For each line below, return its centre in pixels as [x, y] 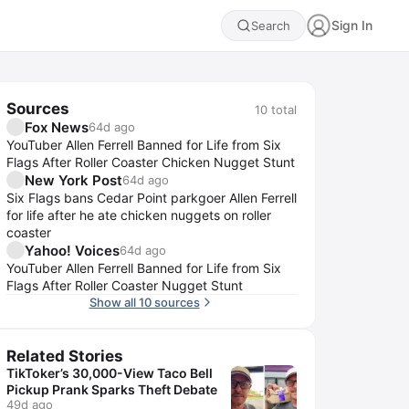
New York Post [73, 180]
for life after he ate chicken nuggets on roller [139, 215]
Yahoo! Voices [72, 250]
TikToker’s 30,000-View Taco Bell [110, 373]
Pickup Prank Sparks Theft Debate [112, 389]
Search [271, 26]
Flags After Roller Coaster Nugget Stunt [125, 285]
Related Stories [65, 356]
